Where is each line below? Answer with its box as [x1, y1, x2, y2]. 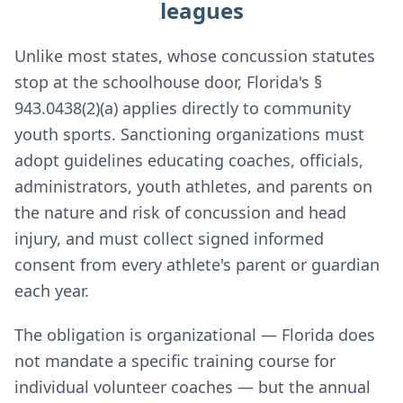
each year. [14, 280, 89, 301]
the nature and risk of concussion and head [14, 201, 346, 223]
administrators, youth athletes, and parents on [14, 175, 372, 197]
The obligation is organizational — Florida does [14, 324, 375, 345]
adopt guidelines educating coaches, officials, [14, 149, 363, 171]
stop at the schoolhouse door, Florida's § [14, 71, 322, 93]
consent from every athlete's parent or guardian [14, 254, 380, 275]
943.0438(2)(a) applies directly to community [14, 97, 351, 119]
